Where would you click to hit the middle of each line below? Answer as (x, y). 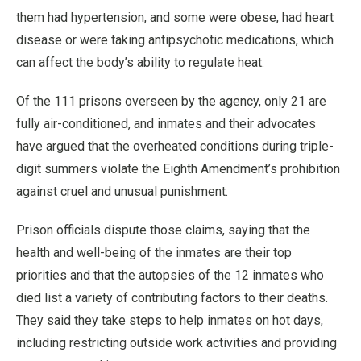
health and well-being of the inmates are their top (154, 253)
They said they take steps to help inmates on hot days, (170, 320)
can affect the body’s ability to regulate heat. (140, 62)
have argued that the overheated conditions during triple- (175, 146)
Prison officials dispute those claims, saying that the (163, 230)
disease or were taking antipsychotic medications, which (175, 40)
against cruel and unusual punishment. (122, 191)
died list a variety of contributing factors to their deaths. (172, 298)
